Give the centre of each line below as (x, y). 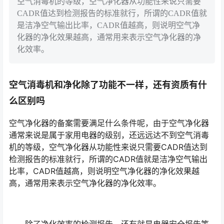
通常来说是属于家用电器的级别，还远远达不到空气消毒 (109, 135)
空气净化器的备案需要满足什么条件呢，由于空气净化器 (109, 123)
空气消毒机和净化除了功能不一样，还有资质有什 (108, 85)
